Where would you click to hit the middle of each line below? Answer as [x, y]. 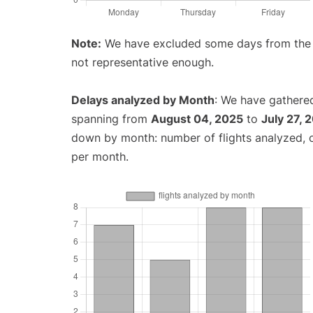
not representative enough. [143, 63]
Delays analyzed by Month [143, 100]
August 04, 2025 [197, 119]
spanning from [111, 119]
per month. [100, 157]
